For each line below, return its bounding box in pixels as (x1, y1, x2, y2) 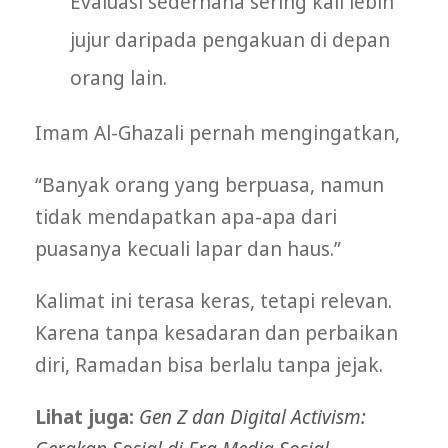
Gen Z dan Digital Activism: (139, 403, 366, 430)
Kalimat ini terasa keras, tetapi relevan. (35, 287, 392, 314)
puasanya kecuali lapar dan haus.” (35, 235, 341, 262)
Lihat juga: (35, 403, 139, 430)
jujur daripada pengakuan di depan (70, 26, 390, 53)
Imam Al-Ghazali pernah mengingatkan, (35, 119, 400, 146)
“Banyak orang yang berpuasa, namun (35, 171, 384, 198)
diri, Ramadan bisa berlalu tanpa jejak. (35, 351, 383, 378)
